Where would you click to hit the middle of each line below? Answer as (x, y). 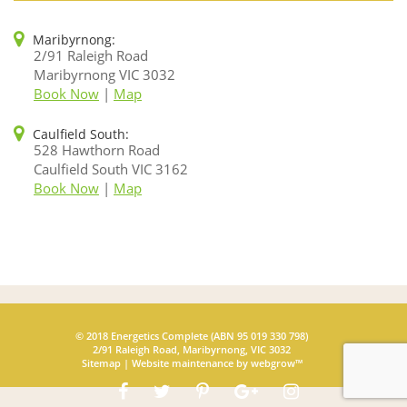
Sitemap (101, 363)
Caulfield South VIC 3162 (111, 169)
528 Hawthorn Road (97, 150)
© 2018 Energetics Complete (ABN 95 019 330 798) (192, 336)
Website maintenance (182, 363)
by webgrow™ (268, 363)
